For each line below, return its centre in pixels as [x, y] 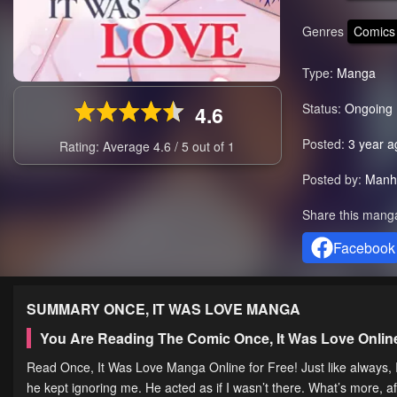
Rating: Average [107, 147]
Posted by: [331, 179]
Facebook [364, 248]
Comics [374, 31]
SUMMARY [65, 309]
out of [210, 147]
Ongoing [368, 109]
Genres [323, 31]
